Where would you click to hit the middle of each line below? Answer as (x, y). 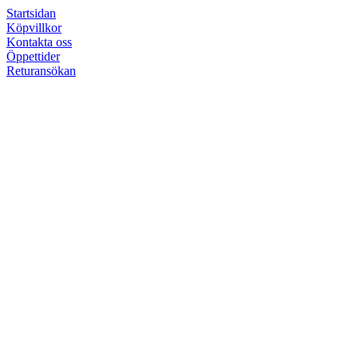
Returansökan (41, 71)
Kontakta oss (39, 42)
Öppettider (33, 56)
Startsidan (31, 13)
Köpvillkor (34, 28)
